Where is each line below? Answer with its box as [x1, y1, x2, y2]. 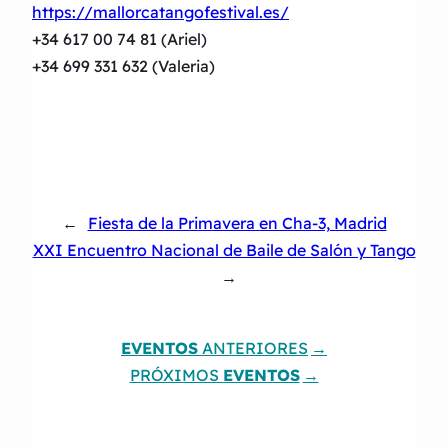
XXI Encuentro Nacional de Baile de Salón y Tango [32, 239, 416, 260]
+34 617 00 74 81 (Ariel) [32, 28, 207, 49]
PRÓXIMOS [129, 364, 223, 385]
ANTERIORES [198, 337, 308, 358]
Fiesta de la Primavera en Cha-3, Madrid [87, 212, 387, 233]
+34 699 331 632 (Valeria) [32, 55, 215, 76]
